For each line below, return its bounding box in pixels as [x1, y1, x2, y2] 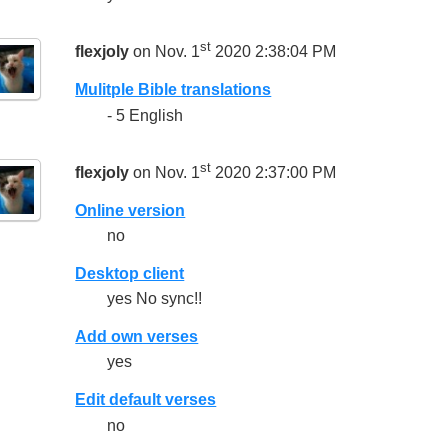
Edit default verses [75, 391, 217, 409]
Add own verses [75, 328, 199, 346]
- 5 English [107, 106, 184, 124]
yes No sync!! [107, 290, 203, 308]
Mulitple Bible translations [75, 81, 272, 99]
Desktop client [75, 265, 185, 283]
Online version [75, 201, 186, 219]
